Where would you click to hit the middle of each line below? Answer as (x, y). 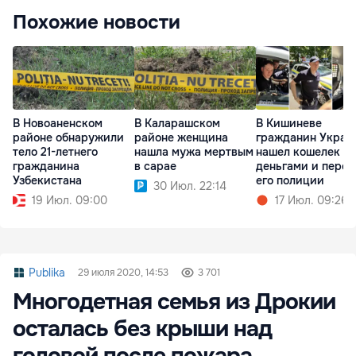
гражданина (46, 166)
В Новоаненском (58, 124)
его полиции (290, 181)
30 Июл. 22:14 (190, 186)
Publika (47, 272)
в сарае (155, 166)
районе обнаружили (68, 138)
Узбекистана (47, 181)
